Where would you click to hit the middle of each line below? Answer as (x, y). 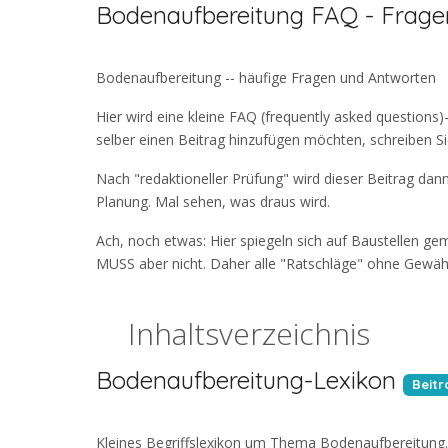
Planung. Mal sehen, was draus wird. (213, 202)
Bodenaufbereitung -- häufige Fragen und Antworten (266, 78)
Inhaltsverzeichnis (233, 334)
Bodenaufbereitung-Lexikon (246, 380)
